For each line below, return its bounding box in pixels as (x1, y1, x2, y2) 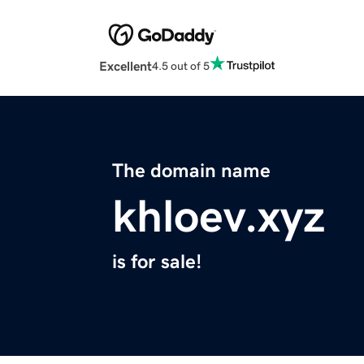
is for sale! (112, 252, 201, 272)
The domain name (112, 161, 271, 181)
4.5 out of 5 (152, 59, 210, 71)
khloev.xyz (112, 193, 325, 240)
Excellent (99, 59, 152, 73)
